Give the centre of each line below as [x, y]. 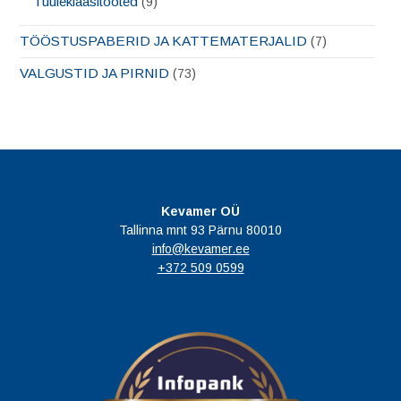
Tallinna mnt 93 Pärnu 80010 [200, 230]
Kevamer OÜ [200, 212]
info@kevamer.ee [200, 249]
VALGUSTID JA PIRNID [94, 73]
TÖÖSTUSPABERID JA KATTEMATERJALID [163, 41]
